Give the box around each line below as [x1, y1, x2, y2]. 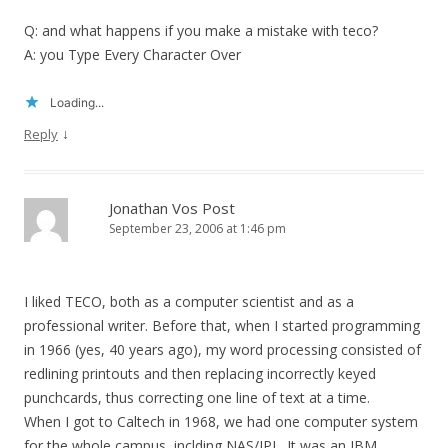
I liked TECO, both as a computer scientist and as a [24, 292, 354, 312]
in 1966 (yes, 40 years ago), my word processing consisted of [24, 340, 421, 360]
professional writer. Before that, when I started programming [24, 316, 420, 336]
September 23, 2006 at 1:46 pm [109, 220, 286, 238]
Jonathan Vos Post [109, 198, 235, 219]
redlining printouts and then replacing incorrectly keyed [24, 364, 376, 384]
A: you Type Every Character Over [24, 45, 241, 65]
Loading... [50, 95, 104, 111]
